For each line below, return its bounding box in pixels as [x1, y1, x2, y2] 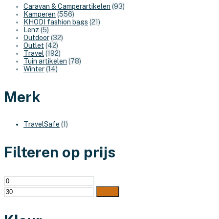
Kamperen [23, 10, 56, 18]
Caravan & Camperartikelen [23, 2, 110, 10]
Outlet [23, 41, 44, 49]
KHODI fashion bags [23, 18, 88, 26]
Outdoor [23, 33, 49, 42]
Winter [23, 65, 44, 73]
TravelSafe [23, 120, 60, 129]
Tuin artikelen [23, 57, 67, 65]
